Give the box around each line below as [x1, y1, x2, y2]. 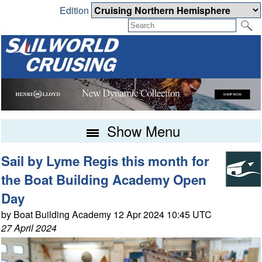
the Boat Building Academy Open [1, 170, 207, 189]
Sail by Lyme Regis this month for [1, 151, 210, 171]
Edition [59, 4, 91, 18]
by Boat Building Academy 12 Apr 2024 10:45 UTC [1, 208, 212, 222]
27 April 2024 [1, 221, 57, 235]
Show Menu [102, 120, 180, 142]
